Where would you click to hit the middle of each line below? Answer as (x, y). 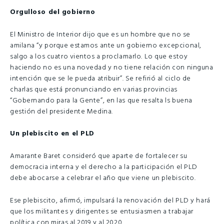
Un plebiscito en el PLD (52, 134)
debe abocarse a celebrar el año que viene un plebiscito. (103, 178)
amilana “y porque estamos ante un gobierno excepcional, (106, 45)
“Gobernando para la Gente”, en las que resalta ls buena (101, 100)
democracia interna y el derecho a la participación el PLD (104, 167)
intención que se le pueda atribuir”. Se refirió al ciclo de (101, 78)
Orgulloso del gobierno (53, 12)
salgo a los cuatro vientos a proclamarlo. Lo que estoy (99, 56)
